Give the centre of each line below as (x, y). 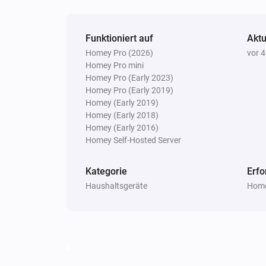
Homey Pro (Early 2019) (129, 90)
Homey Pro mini (115, 65)
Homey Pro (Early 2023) (129, 77)
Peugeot (153, 28)
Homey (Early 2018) (122, 115)
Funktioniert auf (119, 38)
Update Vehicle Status (180, 39)
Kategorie (106, 171)
